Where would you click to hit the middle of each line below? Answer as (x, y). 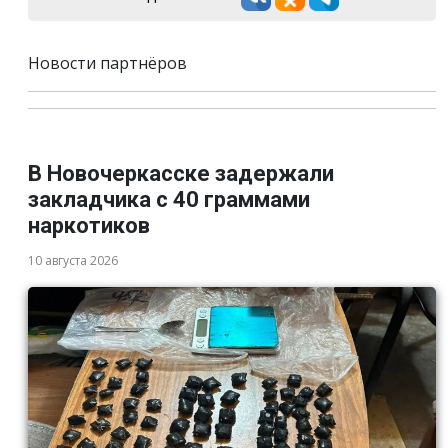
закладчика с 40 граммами (169, 199)
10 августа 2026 (73, 260)
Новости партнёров (107, 63)
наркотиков (89, 225)
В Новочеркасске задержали (181, 173)
